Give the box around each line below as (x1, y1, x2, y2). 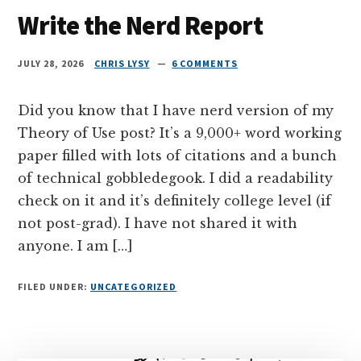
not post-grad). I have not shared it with (18, 214, 298, 231)
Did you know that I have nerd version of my (18, 102, 334, 118)
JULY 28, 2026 (18, 56, 84, 69)
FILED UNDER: (18, 280, 90, 293)
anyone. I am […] (18, 237, 134, 254)
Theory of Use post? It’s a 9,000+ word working (18, 124, 342, 141)
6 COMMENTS (172, 56, 239, 69)
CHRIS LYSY (93, 56, 150, 69)
